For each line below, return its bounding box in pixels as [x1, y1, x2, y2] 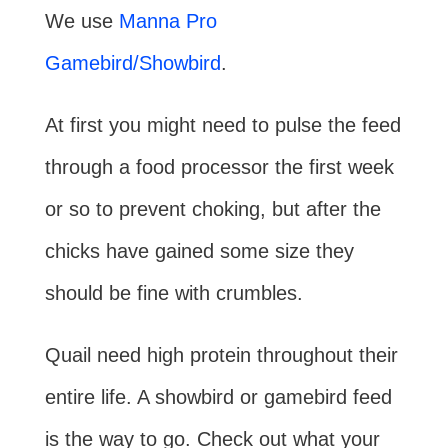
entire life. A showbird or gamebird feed [44, 386, 392, 409]
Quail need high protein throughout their [44, 344, 398, 367]
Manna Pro [118, 10, 217, 33]
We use [44, 10, 119, 33]
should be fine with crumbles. [44, 282, 303, 305]
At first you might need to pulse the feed [44, 114, 401, 137]
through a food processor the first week [44, 156, 394, 179]
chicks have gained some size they [44, 240, 354, 263]
